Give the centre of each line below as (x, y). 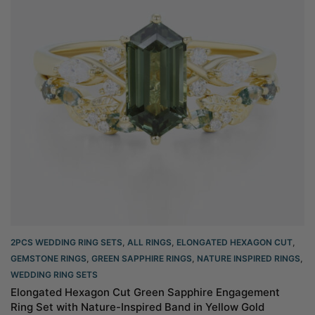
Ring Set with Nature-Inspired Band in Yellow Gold (137, 307)
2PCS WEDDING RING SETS (66, 242)
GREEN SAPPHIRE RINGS (142, 258)
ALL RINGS (149, 242)
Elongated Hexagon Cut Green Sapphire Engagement (145, 292)
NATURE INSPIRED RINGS (249, 258)
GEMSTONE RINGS (49, 258)
